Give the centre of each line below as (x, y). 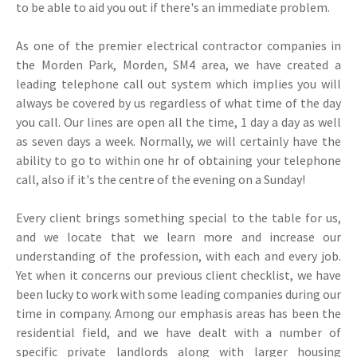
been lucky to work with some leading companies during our (178, 294)
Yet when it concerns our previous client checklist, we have (178, 275)
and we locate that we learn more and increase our (178, 237)
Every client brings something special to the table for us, (178, 218)
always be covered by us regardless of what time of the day (178, 103)
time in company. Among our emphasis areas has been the (178, 314)
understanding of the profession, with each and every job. (178, 256)
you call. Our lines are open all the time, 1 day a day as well (178, 122)
